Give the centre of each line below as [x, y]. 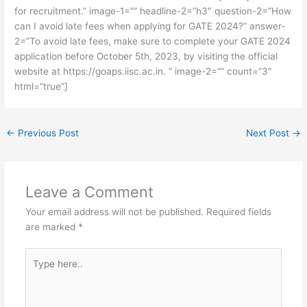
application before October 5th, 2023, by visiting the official [146, 57]
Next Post [269, 133]
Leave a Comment [89, 192]
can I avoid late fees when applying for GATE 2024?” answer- [150, 26]
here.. [37, 270]
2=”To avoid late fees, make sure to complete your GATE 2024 [153, 41]
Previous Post [47, 133]
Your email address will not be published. [114, 211]
